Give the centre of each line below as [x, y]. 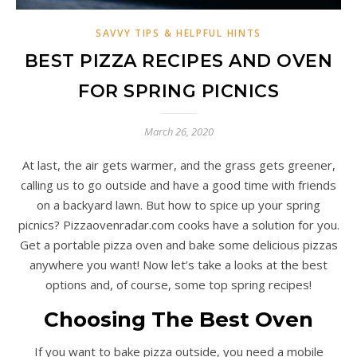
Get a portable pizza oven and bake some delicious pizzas [178, 245]
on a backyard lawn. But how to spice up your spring [178, 205]
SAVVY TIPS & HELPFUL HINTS [178, 33]
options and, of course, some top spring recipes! [178, 285]
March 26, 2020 [178, 132]
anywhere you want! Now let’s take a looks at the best [178, 265]
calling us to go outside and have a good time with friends [178, 185]
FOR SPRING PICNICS [178, 92]
